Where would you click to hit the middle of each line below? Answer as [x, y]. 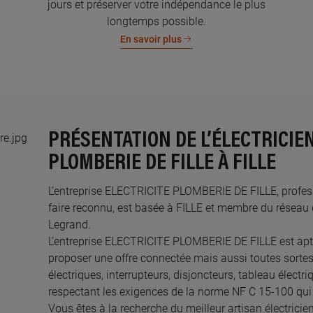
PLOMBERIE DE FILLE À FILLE [162, 163]
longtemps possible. [156, 21]
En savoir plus [151, 39]
